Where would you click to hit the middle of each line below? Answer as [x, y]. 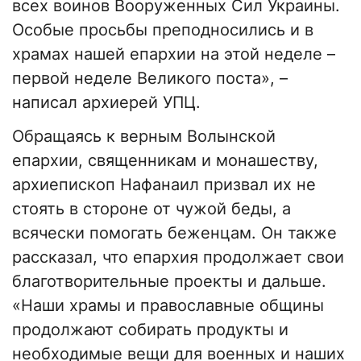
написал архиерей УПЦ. [106, 103]
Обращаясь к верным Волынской [144, 137]
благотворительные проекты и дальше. [169, 282]
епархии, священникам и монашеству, [165, 161]
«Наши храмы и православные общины [168, 306]
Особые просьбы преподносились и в [163, 30]
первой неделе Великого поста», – [150, 79]
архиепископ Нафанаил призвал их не [164, 185]
